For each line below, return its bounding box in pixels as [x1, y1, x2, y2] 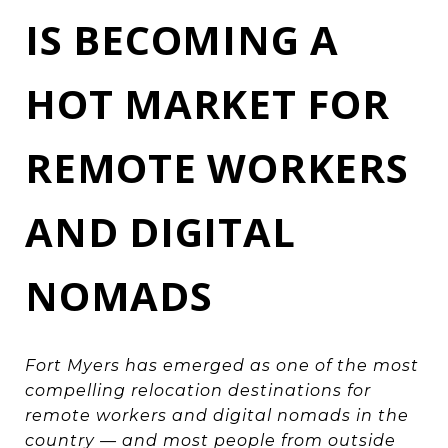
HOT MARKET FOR [25, 76, 390, 131]
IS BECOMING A [25, 12, 339, 67]
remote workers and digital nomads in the [25, 405, 409, 425]
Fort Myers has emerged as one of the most [25, 355, 419, 375]
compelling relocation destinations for [25, 380, 371, 400]
